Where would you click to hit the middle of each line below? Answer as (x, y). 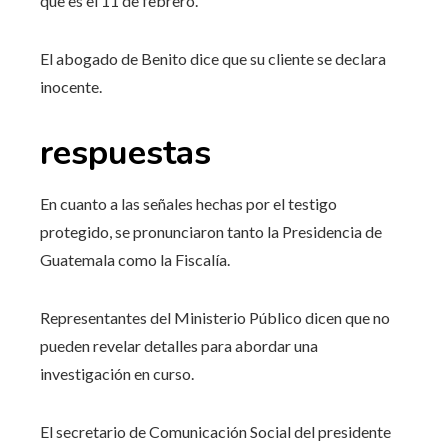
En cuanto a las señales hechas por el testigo (188, 203)
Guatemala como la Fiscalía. (135, 259)
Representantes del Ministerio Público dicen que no (215, 317)
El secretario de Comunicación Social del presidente (215, 431)
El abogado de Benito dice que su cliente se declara (213, 58)
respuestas (125, 152)
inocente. (71, 86)
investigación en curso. (117, 373)
